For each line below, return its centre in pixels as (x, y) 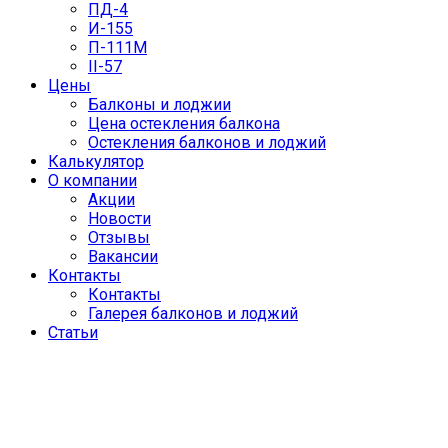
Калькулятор (96, 162)
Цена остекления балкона (184, 124)
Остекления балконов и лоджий (207, 143)
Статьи (73, 333)
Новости (119, 219)
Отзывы (119, 238)
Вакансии (123, 257)
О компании (92, 181)
